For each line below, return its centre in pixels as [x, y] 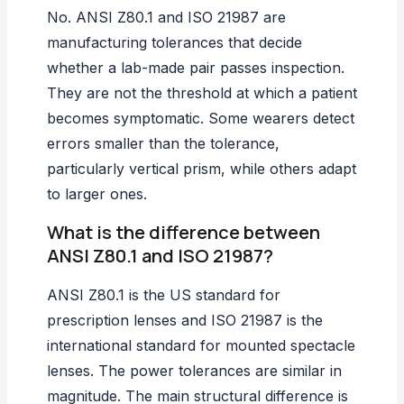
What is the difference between [184, 232]
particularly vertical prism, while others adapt [202, 168]
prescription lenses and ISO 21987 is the [185, 320]
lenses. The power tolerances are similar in [194, 370]
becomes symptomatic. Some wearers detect [201, 118]
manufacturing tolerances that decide [174, 42]
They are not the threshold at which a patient [202, 92]
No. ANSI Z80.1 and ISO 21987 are [166, 17]
